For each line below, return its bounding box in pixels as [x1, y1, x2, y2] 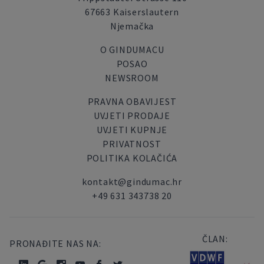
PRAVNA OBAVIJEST [87, 95, 177, 107]
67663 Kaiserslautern [84, 6, 179, 18]
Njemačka [110, 20, 154, 32]
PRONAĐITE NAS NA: [9, 237, 101, 249]
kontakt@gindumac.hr [81, 176, 183, 187]
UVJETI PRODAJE [93, 110, 171, 121]
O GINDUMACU [100, 44, 164, 55]
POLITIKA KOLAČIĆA [86, 152, 178, 164]
